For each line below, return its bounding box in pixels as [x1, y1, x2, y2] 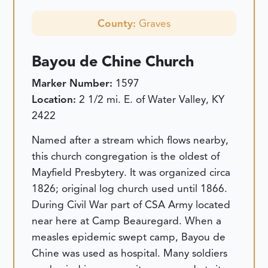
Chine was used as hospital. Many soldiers [32, 246, 228, 260]
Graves [139, 16, 170, 30]
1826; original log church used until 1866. [32, 182, 228, 196]
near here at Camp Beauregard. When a [32, 214, 222, 228]
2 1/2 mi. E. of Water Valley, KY [79, 92, 225, 106]
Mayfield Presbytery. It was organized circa [32, 166, 231, 179]
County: [98, 16, 139, 30]
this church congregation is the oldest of [32, 150, 220, 163]
